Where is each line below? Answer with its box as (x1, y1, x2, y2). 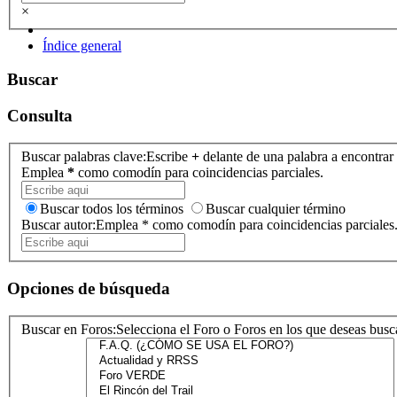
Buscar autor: (21, 217, 96, 233)
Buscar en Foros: (21, 322, 116, 338)
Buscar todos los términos (40, 201, 183, 217)
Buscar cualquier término (206, 201, 346, 217)
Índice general (43, 37, 121, 53)
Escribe (146, 149, 191, 165)
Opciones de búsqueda (7, 279, 170, 299)
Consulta (7, 106, 73, 126)
